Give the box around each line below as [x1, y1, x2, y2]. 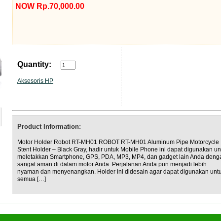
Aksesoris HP [17, 77, 53, 84]
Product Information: [17, 123, 81, 130]
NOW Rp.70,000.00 [15, 2, 84, 10]
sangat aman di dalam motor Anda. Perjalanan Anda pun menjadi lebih [17, 161, 207, 168]
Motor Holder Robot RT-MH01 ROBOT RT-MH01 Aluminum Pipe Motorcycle [17, 139, 219, 146]
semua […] [17, 176, 46, 183]
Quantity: [17, 60, 51, 69]
